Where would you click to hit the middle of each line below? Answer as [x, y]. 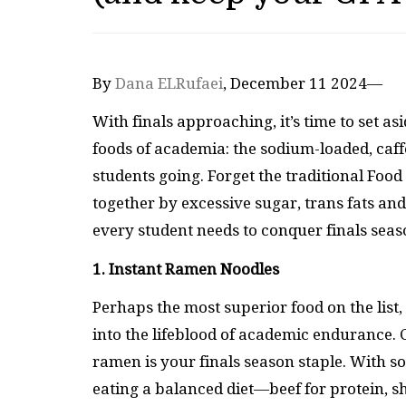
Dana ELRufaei [169, 83]
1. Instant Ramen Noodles [186, 269]
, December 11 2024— [303, 83]
